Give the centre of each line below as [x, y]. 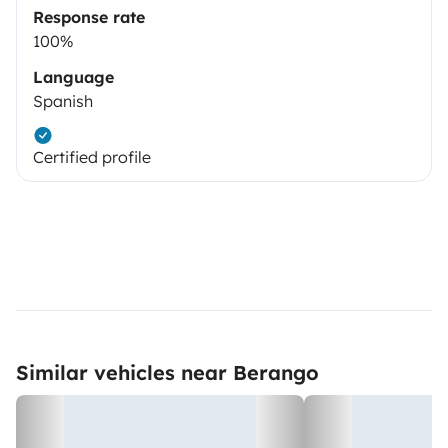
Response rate [89, 16]
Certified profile [92, 156]
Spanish [63, 100]
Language [73, 76]
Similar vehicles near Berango [167, 372]
